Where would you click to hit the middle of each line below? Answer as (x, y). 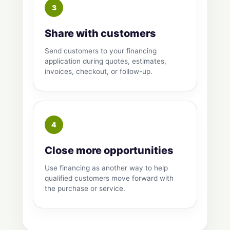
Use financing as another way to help (106, 168)
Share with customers (100, 34)
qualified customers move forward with (109, 178)
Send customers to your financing (101, 51)
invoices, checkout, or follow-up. (99, 72)
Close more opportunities (109, 151)
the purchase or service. (85, 189)
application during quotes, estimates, (106, 61)
